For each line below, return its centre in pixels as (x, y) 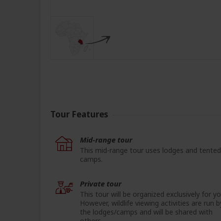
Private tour (101, 184)
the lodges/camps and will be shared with (146, 212)
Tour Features (79, 114)
